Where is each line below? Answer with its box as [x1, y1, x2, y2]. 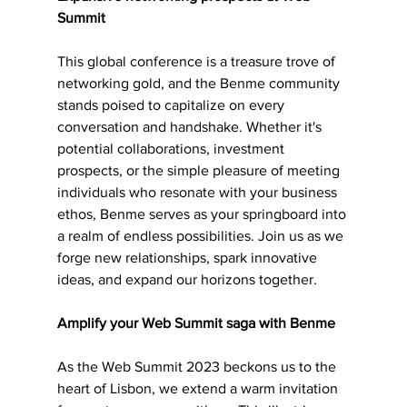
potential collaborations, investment [56, 140, 288, 156]
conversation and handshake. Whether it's [56, 118, 325, 134]
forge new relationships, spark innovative [56, 249, 321, 265]
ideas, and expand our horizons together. [56, 271, 317, 287]
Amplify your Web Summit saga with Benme [56, 314, 335, 331]
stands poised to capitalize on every [56, 96, 288, 113]
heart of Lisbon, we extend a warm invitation [56, 380, 342, 396]
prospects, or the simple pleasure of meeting [56, 162, 343, 178]
